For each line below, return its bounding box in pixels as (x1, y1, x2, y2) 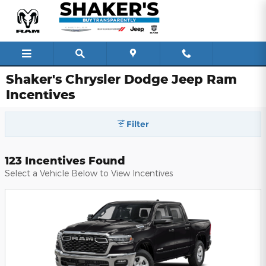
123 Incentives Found (5, 153, 125, 167)
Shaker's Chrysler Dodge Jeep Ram (6, 71, 237, 87)
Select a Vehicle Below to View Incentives (5, 167, 173, 178)
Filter (126, 119, 149, 130)
